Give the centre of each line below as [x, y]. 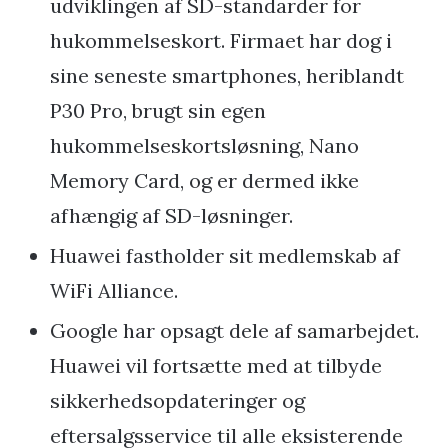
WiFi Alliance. [114, 291]
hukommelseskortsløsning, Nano [204, 146]
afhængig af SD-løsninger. [171, 216]
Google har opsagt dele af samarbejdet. [234, 331]
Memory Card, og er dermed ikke [204, 181]
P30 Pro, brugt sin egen [158, 111]
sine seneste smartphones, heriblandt [227, 76]
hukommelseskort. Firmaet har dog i [221, 41]
